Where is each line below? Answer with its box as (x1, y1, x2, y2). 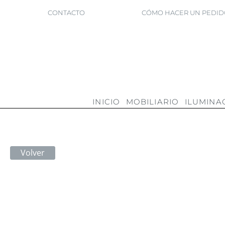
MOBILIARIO (126, 97, 179, 107)
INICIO (92, 97, 120, 107)
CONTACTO (47, 9, 85, 17)
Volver (21, 147, 45, 159)
